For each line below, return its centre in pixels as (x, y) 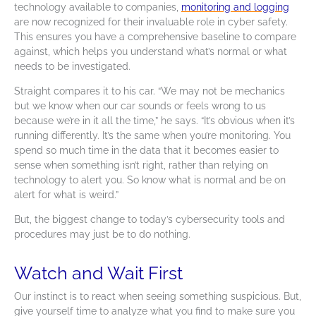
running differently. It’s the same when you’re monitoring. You (152, 136)
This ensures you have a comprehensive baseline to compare (155, 37)
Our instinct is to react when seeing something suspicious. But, (158, 297)
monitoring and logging (235, 7)
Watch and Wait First (98, 273)
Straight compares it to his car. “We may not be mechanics (150, 91)
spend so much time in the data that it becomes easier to (146, 151)
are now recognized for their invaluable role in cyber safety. (151, 22)
